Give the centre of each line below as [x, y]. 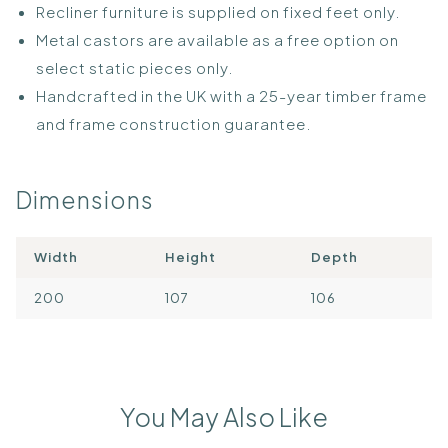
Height [190, 257]
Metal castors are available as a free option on [217, 39]
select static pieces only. [135, 67]
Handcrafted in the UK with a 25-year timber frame [231, 95]
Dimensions [85, 199]
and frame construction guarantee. [174, 123]
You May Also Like [224, 417]
